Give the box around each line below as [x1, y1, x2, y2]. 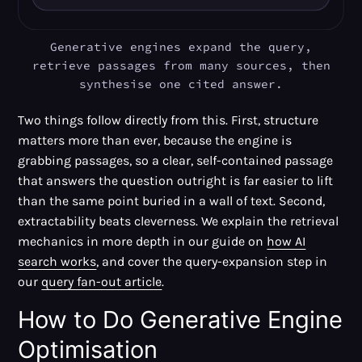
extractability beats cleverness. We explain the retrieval [18, 213, 339, 229]
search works [18, 253, 97, 269]
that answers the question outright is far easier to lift [18, 172, 334, 188]
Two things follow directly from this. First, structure [18, 112, 319, 128]
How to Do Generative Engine [18, 305, 343, 334]
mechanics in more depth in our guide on [18, 233, 267, 249]
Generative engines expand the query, [50, 39, 312, 54]
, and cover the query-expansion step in [96, 253, 328, 269]
